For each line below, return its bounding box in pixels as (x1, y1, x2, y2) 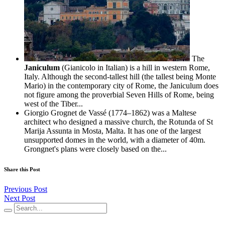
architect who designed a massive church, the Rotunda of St (24, 118, 213, 127)
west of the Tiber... (24, 99, 83, 108)
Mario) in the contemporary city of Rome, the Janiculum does (24, 81, 218, 90)
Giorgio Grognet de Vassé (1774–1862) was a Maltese (24, 108, 196, 118)
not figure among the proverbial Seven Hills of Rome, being (24, 90, 214, 99)
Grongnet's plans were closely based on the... (24, 145, 167, 154)
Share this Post (4, 166, 40, 173)
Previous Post (4, 185, 47, 194)
